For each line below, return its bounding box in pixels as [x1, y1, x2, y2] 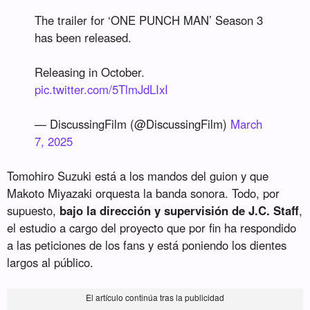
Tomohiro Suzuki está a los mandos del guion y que [7, 167, 269, 185]
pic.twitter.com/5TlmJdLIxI [35, 81, 169, 98]
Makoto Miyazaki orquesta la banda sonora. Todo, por [7, 185, 280, 202]
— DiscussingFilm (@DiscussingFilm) [35, 116, 231, 133]
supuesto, [7, 202, 60, 219]
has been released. [35, 29, 132, 46]
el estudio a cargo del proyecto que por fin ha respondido [7, 219, 297, 237]
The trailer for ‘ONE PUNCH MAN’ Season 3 [35, 12, 264, 29]
